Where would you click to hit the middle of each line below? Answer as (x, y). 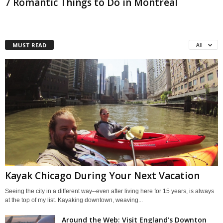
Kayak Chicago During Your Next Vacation (102, 175)
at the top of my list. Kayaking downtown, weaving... (74, 200)
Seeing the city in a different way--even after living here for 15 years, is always (110, 191)
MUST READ (29, 45)
